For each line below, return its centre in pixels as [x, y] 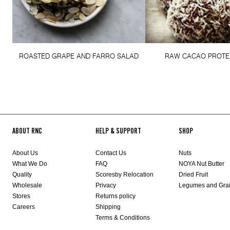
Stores [21, 196]
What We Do [30, 164]
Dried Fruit [193, 175]
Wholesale [27, 186]
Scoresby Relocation [124, 175]
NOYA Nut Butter [202, 164]
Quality [22, 175]
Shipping [108, 207]
